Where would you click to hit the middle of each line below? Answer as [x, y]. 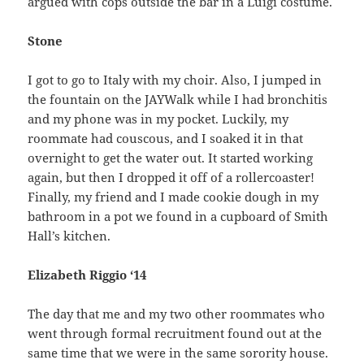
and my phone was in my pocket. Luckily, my [158, 119]
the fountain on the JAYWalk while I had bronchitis [178, 100]
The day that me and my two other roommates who [177, 314]
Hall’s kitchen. [69, 236]
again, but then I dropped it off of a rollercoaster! [171, 178]
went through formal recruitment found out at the [175, 334]
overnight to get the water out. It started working [171, 158]
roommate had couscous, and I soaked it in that [166, 139]
